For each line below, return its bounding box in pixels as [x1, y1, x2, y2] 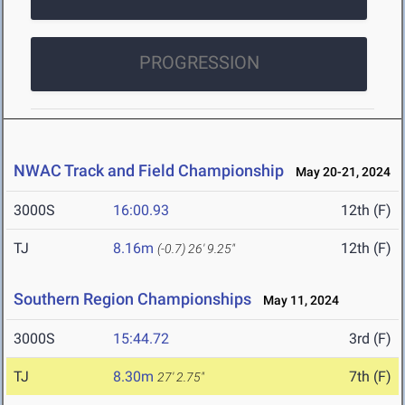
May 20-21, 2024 [287, 165, 391, 180]
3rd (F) [349, 330, 391, 348]
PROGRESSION [138, 52, 259, 74]
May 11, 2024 [255, 293, 339, 308]
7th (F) [349, 368, 391, 386]
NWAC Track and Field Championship [14, 161, 284, 181]
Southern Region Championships [14, 289, 251, 309]
